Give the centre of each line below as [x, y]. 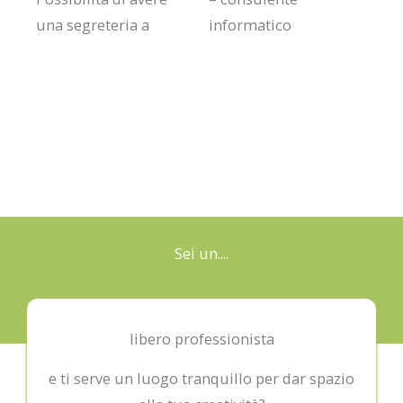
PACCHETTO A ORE [201, 121]
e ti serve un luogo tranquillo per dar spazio [201, 379]
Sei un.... [201, 254]
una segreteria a [93, 24]
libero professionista [201, 339]
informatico [250, 24]
